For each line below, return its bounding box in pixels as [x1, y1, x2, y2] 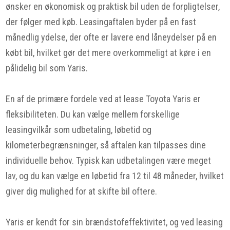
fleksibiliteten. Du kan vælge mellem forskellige [6, 109, 180, 120]
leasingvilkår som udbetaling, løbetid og [6, 124, 152, 135]
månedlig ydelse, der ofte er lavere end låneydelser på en [6, 32, 217, 43]
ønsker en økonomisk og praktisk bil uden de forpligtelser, [6, 1, 220, 12]
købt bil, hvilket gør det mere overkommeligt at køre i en [6, 47, 212, 58]
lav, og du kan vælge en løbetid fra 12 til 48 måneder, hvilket [6, 170, 224, 181]
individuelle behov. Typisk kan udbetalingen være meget [6, 155, 212, 166]
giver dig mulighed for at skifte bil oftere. [6, 186, 158, 197]
